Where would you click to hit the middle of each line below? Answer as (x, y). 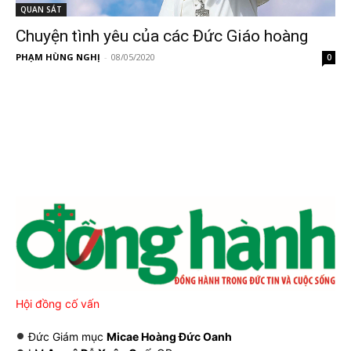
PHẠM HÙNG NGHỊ (58, 57)
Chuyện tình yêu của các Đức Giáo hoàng (162, 36)
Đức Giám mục (66, 337)
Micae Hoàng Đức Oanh (169, 337)
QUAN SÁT (41, 10)
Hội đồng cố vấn (58, 304)
